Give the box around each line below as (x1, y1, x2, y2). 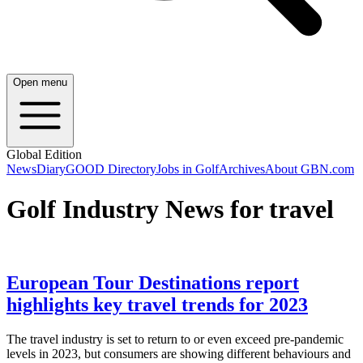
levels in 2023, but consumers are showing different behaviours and (6, 347, 351, 361)
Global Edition (6, 147, 82, 162)
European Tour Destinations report (6, 272, 299, 294)
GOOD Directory (66, 162, 156, 177)
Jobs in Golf (156, 162, 219, 177)
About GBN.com (265, 162, 354, 177)
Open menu (13, 76, 67, 89)
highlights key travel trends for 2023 (6, 294, 308, 316)
